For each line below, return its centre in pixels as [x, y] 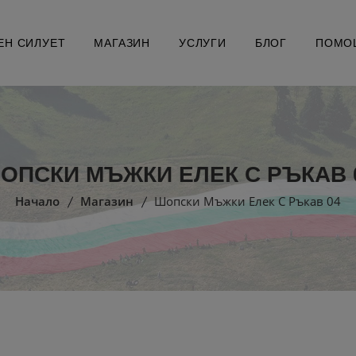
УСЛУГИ [203, 43]
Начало [37, 201]
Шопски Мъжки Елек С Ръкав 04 [248, 201]
